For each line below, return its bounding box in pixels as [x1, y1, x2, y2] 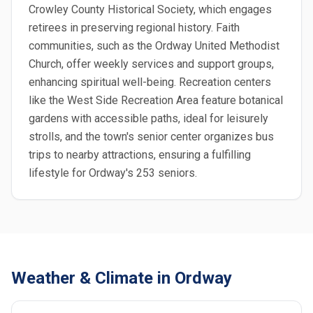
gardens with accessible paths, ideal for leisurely [29, 112, 268, 125]
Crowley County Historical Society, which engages [29, 3, 272, 16]
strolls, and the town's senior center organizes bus [29, 130, 274, 143]
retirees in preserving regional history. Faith [29, 21, 240, 34]
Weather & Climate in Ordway [11, 268, 232, 288]
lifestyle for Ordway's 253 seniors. [29, 166, 197, 180]
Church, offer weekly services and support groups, [29, 57, 274, 71]
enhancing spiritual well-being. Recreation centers [29, 75, 271, 89]
